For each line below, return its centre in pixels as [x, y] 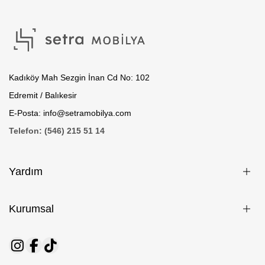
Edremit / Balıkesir [43, 96]
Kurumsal [31, 209]
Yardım [26, 172]
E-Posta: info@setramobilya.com [70, 113]
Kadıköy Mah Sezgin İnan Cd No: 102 [79, 78]
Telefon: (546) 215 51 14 [57, 131]
